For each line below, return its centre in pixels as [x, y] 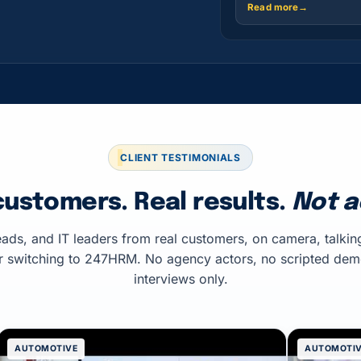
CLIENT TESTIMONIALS [180, 158]
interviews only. [180, 279]
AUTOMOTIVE [46, 349]
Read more [273, 7]
